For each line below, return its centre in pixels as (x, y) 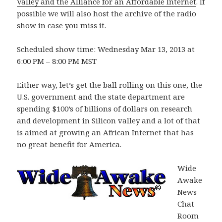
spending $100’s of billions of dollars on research (105, 108)
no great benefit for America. (69, 144)
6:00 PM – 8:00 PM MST (57, 61)
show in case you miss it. (62, 25)
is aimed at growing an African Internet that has (106, 132)
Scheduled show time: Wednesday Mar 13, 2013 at (106, 49)
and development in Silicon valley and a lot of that (109, 120)
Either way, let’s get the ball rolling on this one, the (110, 84)
